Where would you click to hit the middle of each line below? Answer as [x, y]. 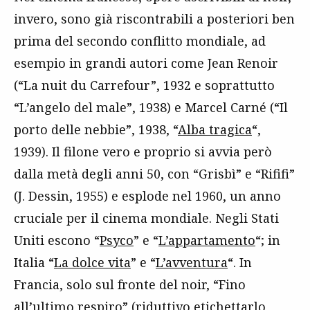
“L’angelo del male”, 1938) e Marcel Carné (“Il [151, 108]
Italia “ [34, 263]
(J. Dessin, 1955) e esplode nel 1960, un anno [147, 196]
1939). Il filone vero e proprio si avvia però [143, 152]
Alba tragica [215, 130]
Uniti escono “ [57, 240]
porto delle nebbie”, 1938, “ [96, 130]
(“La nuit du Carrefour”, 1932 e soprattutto [144, 85]
